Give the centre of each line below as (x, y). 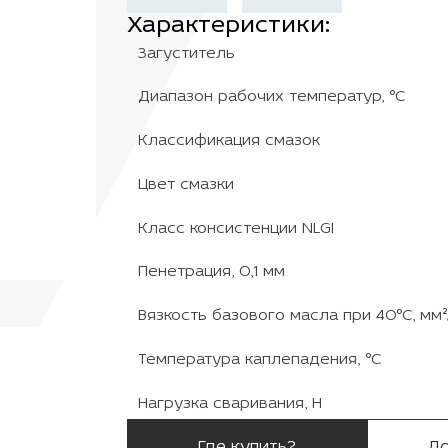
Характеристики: (229, 25)
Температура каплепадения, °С (260, 359)
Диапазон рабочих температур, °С (272, 97)
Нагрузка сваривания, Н (230, 403)
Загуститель (187, 53)
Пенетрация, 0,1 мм (212, 272)
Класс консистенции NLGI (236, 228)
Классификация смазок (229, 141)
